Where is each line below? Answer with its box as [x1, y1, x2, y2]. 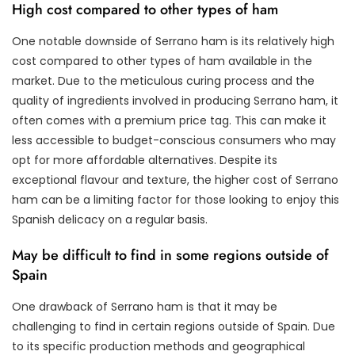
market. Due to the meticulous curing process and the [12, 72, 315, 89]
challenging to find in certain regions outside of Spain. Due [12, 318, 335, 334]
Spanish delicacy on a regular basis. [12, 211, 208, 227]
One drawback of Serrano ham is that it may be [12, 298, 277, 315]
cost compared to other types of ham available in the [12, 52, 312, 69]
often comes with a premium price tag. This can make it [12, 112, 326, 128]
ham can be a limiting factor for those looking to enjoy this [12, 191, 339, 208]
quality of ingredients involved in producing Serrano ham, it [12, 92, 338, 109]
